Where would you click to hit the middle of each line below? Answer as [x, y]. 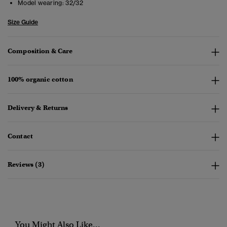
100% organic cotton [40, 80]
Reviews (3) [26, 165]
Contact [20, 136]
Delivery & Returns [38, 108]
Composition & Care [40, 51]
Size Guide [23, 22]
